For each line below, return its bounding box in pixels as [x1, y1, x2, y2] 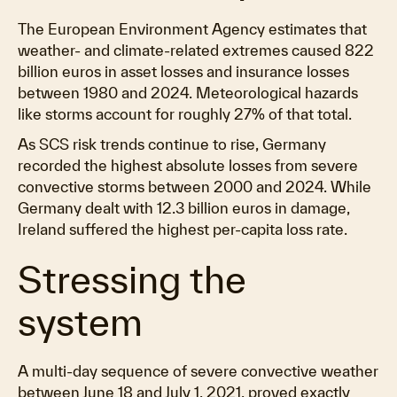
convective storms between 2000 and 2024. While [18, 178, 371, 195]
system [18, 300, 143, 343]
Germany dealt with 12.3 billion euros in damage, [18, 199, 350, 216]
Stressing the [18, 258, 246, 300]
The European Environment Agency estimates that [18, 20, 367, 37]
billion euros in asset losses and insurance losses [18, 63, 349, 80]
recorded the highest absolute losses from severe [18, 157, 358, 174]
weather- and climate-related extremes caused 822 [18, 42, 374, 58]
